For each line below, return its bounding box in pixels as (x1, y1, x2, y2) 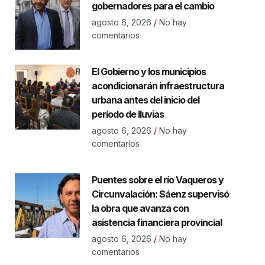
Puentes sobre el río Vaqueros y (91, 174, 224, 186)
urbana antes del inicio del (91, 94, 199, 106)
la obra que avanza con (91, 202, 189, 215)
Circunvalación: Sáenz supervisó (91, 188, 229, 201)
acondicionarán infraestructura (91, 80, 224, 92)
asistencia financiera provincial (91, 216, 222, 229)
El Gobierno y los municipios (91, 66, 206, 78)
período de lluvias (91, 108, 164, 121)
